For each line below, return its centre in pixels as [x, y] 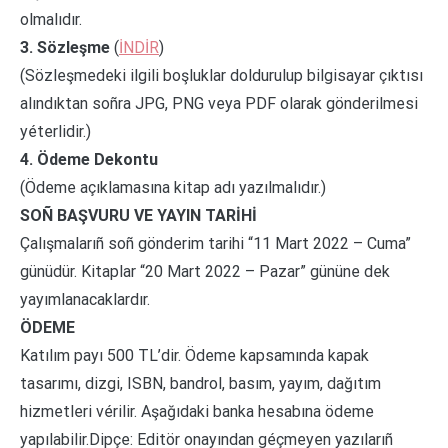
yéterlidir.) [55, 131]
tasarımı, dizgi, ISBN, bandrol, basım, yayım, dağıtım [200, 383]
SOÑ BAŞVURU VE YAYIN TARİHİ [138, 215]
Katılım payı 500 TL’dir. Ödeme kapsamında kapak [194, 355]
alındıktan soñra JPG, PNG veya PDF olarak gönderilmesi [219, 103]
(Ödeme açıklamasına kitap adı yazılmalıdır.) [173, 187]
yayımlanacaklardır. [85, 299]
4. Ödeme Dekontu [89, 159]
